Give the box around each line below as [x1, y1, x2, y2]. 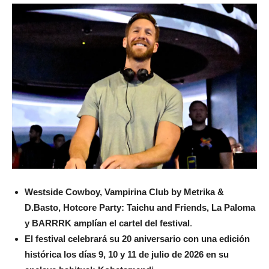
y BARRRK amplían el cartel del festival [25, 217, 190, 228]
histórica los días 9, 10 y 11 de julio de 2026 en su [25, 249, 229, 259]
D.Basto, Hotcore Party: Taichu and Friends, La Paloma [25, 202, 255, 213]
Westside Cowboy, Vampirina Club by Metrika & [25, 186, 224, 197]
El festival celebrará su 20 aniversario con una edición [25, 233, 250, 244]
